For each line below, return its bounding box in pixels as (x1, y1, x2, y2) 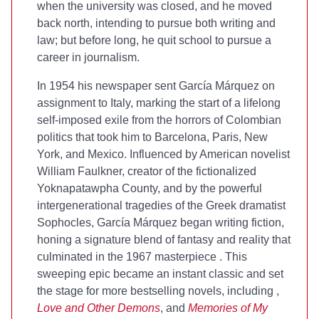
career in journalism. (37, 51, 140, 63)
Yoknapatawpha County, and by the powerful (37, 182, 262, 194)
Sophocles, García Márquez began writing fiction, (37, 216, 284, 229)
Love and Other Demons (37, 302, 160, 314)
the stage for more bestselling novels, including (37, 285, 276, 297)
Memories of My (188, 302, 268, 314)
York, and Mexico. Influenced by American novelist (37, 148, 290, 160)
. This (219, 251, 247, 263)
